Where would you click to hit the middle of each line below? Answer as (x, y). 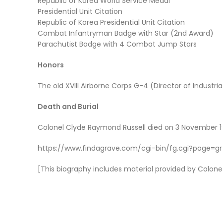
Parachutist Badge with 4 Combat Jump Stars (117, 44)
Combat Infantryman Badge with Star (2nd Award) (126, 33)
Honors (51, 65)
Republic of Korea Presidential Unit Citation (111, 22)
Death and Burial (68, 107)
